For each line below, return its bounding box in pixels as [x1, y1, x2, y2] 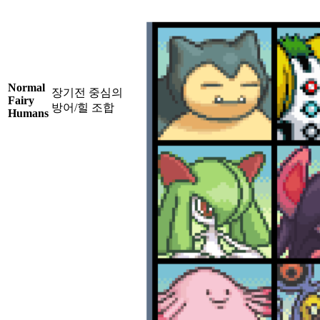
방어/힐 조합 [51, 101, 114, 114]
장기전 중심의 [51, 86, 123, 99]
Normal [8, 81, 45, 94]
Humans [8, 107, 49, 120]
